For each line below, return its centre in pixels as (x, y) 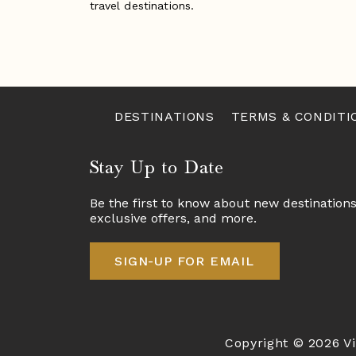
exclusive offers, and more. (173, 218)
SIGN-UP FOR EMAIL (184, 261)
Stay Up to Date (157, 167)
